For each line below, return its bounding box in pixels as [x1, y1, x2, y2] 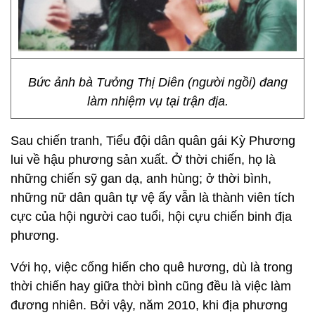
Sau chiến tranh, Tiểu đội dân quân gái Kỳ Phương [11, 134, 295, 148]
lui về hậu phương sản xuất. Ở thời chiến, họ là [11, 153, 276, 167]
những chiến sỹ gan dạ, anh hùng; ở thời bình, [11, 172, 271, 186]
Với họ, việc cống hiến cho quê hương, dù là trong [11, 260, 292, 274]
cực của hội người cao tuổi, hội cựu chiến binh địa [11, 210, 292, 224]
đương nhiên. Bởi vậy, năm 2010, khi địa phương [11, 298, 288, 312]
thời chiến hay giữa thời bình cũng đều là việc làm [11, 279, 291, 293]
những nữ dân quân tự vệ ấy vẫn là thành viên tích [11, 191, 295, 205]
